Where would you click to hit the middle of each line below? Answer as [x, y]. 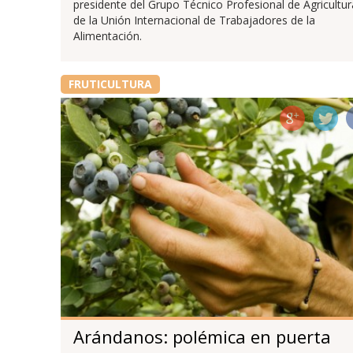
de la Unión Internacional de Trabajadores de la [194, 20]
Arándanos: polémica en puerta [202, 336]
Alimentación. [107, 36]
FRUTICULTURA [110, 84]
